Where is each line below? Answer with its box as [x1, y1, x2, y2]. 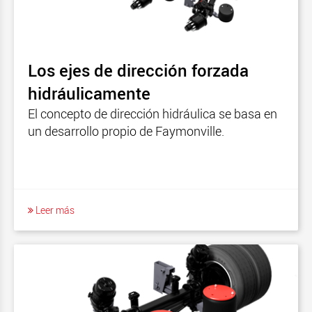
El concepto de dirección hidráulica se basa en [28, 104, 277, 122]
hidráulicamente [28, 81, 150, 104]
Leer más [33, 203, 75, 217]
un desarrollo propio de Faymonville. [28, 122, 224, 139]
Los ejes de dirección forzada [28, 58, 249, 81]
